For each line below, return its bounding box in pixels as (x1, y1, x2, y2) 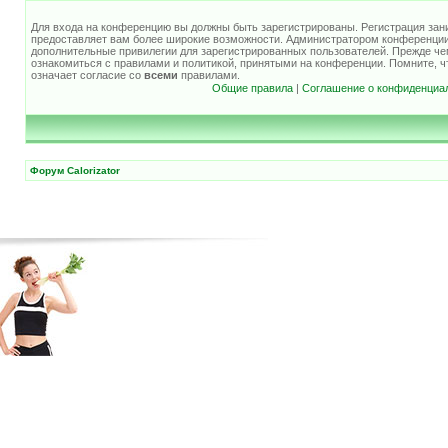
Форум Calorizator (30, 164, 120, 176)
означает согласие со (31, 68, 144, 81)
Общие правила (211, 81, 293, 94)
